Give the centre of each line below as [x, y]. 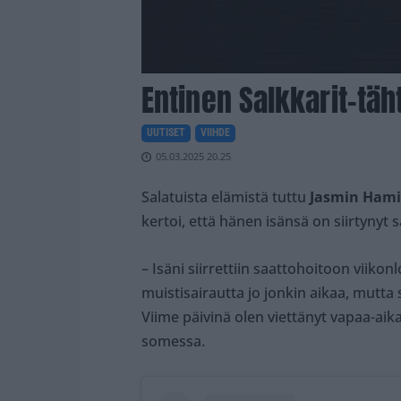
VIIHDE [215, 133]
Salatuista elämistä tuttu [224, 197]
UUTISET [166, 133]
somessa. [173, 341]
